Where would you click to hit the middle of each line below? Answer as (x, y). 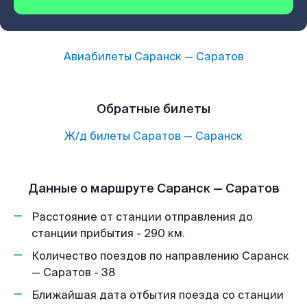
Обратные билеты (153, 109)
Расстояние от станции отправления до (142, 217)
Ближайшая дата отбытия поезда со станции (158, 295)
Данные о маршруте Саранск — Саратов (153, 188)
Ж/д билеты (97, 136)
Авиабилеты (99, 57)
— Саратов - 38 (73, 272)
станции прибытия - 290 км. (108, 233)
